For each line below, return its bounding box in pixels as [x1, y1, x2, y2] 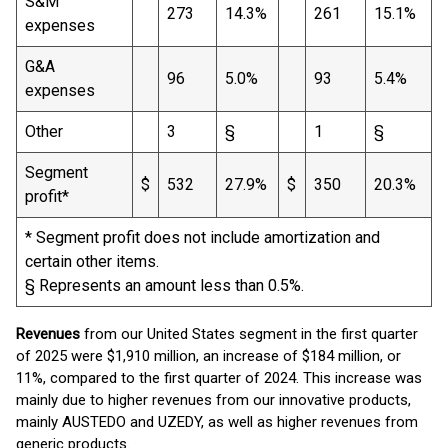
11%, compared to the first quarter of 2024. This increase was [16, 369, 422, 387]
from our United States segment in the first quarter [80, 325, 418, 343]
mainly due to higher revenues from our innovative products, [16, 391, 411, 409]
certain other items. [25, 252, 159, 271]
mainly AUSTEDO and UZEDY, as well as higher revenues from [16, 413, 418, 431]
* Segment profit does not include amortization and [25, 228, 380, 247]
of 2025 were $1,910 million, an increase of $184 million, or [16, 347, 401, 365]
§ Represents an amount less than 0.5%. [25, 276, 304, 295]
